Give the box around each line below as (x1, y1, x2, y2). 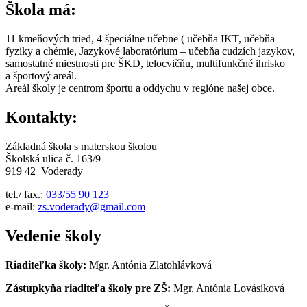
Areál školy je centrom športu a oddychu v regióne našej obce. (5, 82, 275, 95)
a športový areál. (5, 70, 77, 82)
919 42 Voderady (5, 165, 83, 177)
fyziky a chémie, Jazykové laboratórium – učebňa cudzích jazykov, (5, 45, 295, 58)
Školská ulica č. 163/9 (5, 153, 101, 165)
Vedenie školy (5, 227, 101, 245)
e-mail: (5, 201, 38, 213)
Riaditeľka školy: (5, 258, 89, 271)
